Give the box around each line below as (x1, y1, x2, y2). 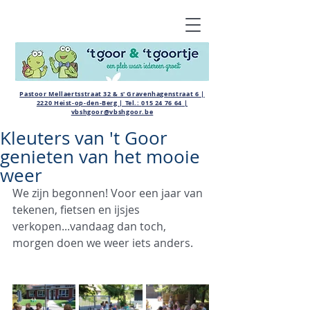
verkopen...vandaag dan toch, (12, 219, 169, 234)
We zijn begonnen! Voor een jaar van (12, 185, 206, 201)
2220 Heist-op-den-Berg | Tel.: (36, 98, 142, 107)
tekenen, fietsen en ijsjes (12, 202, 143, 217)
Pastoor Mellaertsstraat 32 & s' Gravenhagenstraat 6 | (19, 89, 205, 98)
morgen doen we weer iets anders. (12, 235, 193, 250)
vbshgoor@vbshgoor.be (71, 107, 154, 116)
